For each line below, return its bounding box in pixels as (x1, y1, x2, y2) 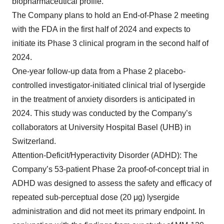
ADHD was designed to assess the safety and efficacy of (12, 178, 211, 187)
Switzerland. (12, 136, 56, 145)
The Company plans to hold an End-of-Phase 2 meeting (12, 10, 209, 19)
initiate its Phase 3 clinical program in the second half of (12, 38, 208, 47)
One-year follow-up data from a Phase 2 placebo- (12, 66, 185, 75)
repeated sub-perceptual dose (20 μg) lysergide (12, 192, 179, 201)
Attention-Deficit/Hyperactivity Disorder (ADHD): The (12, 150, 197, 159)
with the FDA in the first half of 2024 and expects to (12, 24, 190, 33)
